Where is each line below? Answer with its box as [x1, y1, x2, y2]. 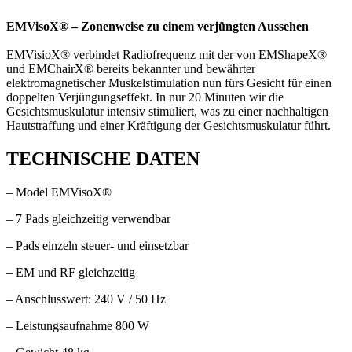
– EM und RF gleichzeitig [6, 265, 135, 279]
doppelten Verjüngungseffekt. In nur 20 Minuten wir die [6, 90, 284, 104]
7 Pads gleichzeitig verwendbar [16, 211, 170, 225]
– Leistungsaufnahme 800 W [6, 318, 149, 332]
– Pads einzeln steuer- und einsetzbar [6, 238, 189, 252]
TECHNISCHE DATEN [6, 148, 200, 169]
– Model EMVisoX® [6, 185, 112, 199]
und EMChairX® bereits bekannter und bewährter [6, 61, 255, 75]
